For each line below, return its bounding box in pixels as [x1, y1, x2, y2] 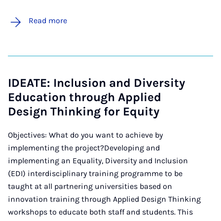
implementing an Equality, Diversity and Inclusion [8, 155, 188, 165]
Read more [29, 15, 67, 25]
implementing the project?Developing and [8, 143, 160, 152]
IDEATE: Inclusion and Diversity [8, 75, 185, 90]
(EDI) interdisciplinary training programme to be [8, 168, 183, 178]
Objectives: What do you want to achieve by [8, 130, 163, 140]
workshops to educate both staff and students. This [8, 207, 193, 217]
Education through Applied [8, 90, 161, 104]
